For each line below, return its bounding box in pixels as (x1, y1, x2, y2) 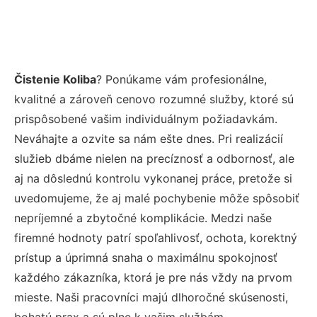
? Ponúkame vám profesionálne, (96, 71, 267, 86)
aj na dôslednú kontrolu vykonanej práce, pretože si (14, 171, 292, 185)
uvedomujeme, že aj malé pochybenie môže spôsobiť (14, 190, 299, 205)
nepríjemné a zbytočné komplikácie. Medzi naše (14, 210, 272, 225)
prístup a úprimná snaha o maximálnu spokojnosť (14, 250, 277, 265)
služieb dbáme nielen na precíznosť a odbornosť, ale (14, 151, 294, 166)
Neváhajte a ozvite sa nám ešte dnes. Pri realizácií (14, 131, 283, 146)
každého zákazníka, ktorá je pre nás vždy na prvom (14, 270, 292, 284)
